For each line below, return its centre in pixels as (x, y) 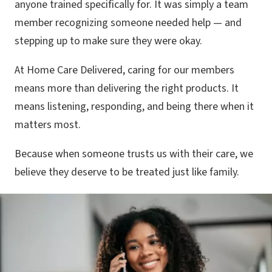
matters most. (48, 124)
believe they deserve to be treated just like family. (127, 172)
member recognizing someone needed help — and (128, 22)
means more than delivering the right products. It (127, 88)
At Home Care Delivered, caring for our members (124, 70)
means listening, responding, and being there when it (134, 106)
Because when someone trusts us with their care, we (134, 154)
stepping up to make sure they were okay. (108, 41)
